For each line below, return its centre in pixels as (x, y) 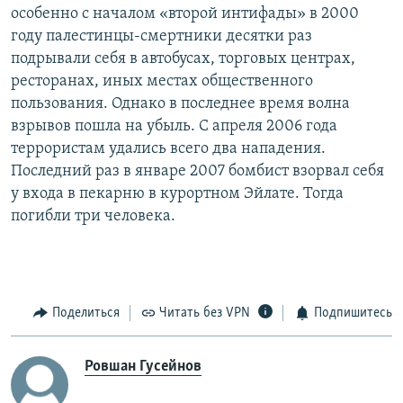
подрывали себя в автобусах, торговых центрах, (183, 59)
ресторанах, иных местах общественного (162, 82)
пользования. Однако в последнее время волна (180, 104)
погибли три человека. (93, 217)
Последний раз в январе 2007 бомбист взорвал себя (197, 172)
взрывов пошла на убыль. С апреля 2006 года (174, 127)
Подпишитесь (353, 313)
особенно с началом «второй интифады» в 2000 (185, 14)
